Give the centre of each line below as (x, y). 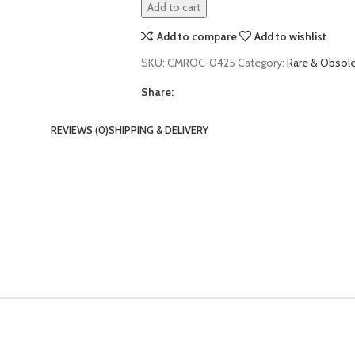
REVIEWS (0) (79, 130)
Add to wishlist (291, 36)
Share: (157, 92)
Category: (261, 63)
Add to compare (197, 36)
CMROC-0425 (202, 63)
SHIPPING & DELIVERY (158, 130)
